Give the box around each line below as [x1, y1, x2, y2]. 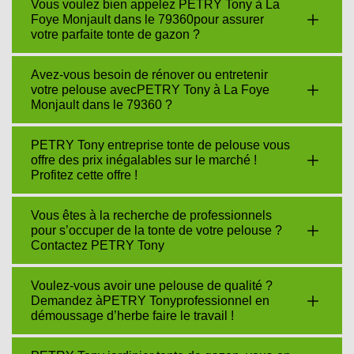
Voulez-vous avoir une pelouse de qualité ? [31, 279, 273, 292]
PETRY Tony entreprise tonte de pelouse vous [31, 138, 290, 152]
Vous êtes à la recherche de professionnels [31, 209, 272, 222]
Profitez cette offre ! [31, 168, 137, 182]
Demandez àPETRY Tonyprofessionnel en [31, 294, 269, 307]
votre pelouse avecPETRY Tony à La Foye [31, 83, 269, 96]
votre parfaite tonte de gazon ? [31, 28, 200, 41]
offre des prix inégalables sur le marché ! [31, 153, 257, 167]
